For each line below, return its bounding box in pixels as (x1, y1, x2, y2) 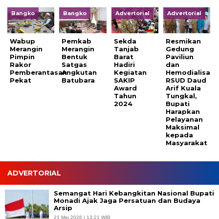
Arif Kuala (166, 84, 201, 92)
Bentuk (62, 52, 88, 61)
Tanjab (113, 44, 139, 53)
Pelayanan (166, 115, 203, 123)
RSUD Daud (166, 76, 207, 84)
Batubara (62, 76, 95, 84)
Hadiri (113, 60, 135, 68)
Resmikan (166, 37, 201, 45)
